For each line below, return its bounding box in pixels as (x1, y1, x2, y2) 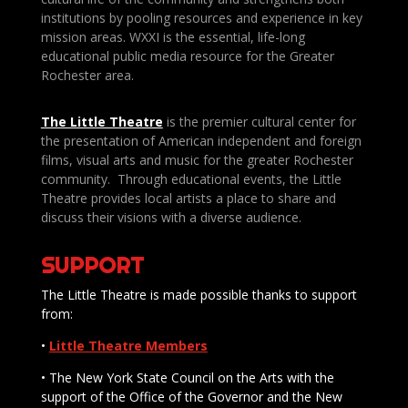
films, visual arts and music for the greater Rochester (40, 150, 353, 168)
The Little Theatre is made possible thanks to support (40, 285, 357, 303)
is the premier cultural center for (162, 112, 356, 130)
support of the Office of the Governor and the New (40, 387, 342, 405)
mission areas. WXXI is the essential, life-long (40, 27, 305, 46)
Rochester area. (40, 66, 134, 84)
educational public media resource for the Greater (40, 46, 334, 65)
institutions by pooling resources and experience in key (40, 8, 362, 26)
